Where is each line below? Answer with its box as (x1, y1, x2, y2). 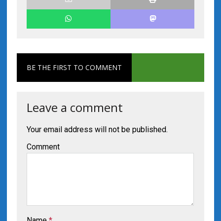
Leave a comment (26, 99, 123, 115)
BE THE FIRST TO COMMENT (26, 63, 122, 72)
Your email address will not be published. (26, 125, 168, 134)
